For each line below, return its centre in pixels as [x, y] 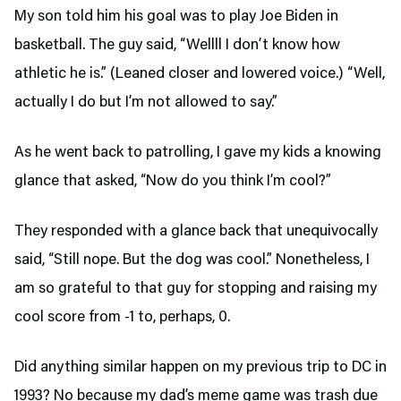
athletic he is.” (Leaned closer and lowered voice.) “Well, [200, 74]
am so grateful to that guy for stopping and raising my [196, 289]
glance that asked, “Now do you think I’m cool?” [173, 181]
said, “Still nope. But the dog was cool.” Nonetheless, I [192, 260]
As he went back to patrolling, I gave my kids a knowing [198, 153]
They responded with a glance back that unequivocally [196, 231]
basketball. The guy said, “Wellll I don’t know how [177, 45]
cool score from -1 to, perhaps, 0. [124, 317]
